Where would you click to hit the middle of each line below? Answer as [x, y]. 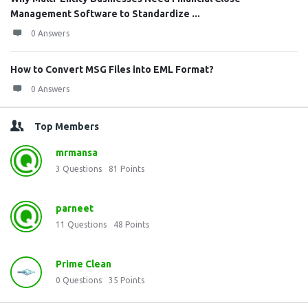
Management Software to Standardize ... [105, 14]
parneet [75, 208]
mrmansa [77, 153]
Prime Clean [84, 264]
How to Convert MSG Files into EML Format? [112, 69]
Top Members [67, 126]
